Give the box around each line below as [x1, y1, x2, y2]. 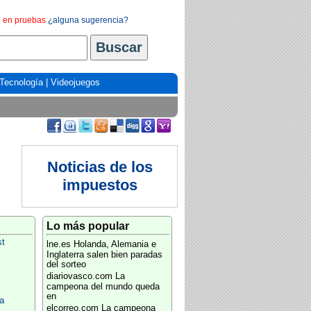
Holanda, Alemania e [73, 239, 156, 249]
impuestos [62, 176, 137, 194]
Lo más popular [46, 220, 129, 232]
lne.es [46, 239, 71, 249]
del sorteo [46, 260, 86, 269]
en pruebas [3, 15, 48, 25]
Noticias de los [47, 158, 153, 176]
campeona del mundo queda [46, 282, 160, 292]
